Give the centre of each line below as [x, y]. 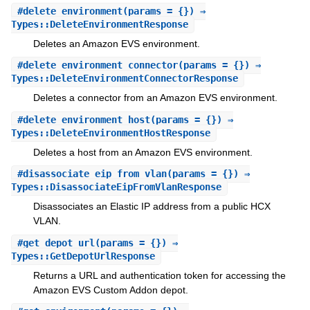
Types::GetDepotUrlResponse [83, 256]
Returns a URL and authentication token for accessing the [159, 275]
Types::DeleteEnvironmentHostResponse [110, 133]
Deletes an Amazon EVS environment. [116, 43]
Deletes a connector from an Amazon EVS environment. [155, 98]
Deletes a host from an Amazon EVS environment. [143, 152]
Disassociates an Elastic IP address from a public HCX [152, 207]
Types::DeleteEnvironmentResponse [99, 24]
